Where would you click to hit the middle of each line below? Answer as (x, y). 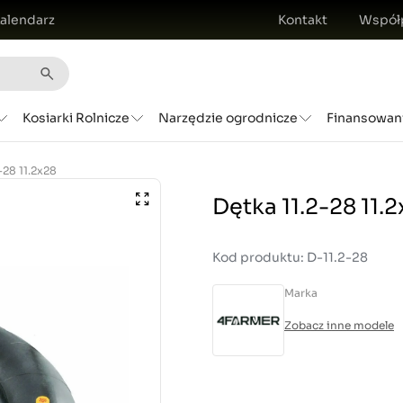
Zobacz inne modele (339, 326)
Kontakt (302, 20)
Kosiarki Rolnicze (76, 118)
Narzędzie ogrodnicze (228, 118)
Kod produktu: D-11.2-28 (290, 258)
